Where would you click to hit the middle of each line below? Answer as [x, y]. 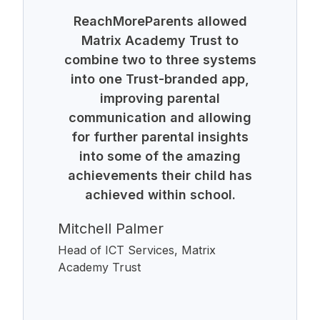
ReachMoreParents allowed [160, 21]
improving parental [160, 98]
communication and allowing [160, 117]
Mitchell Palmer [111, 228]
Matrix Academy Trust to [160, 40]
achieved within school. [160, 194]
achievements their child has [160, 175]
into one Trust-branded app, [160, 79]
